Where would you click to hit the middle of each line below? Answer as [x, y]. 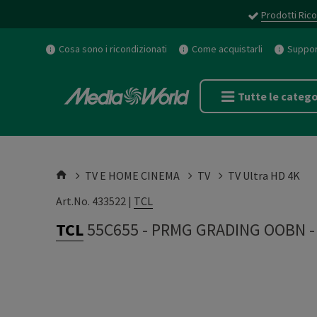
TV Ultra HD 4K [264, 175]
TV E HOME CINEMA [132, 175]
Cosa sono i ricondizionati [113, 49]
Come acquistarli [227, 49]
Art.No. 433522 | [95, 201]
